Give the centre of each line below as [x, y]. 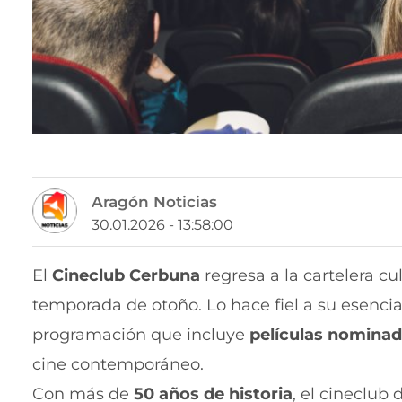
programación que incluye [141, 335]
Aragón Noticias [154, 202]
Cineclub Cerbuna [126, 276]
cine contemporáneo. [118, 365]
